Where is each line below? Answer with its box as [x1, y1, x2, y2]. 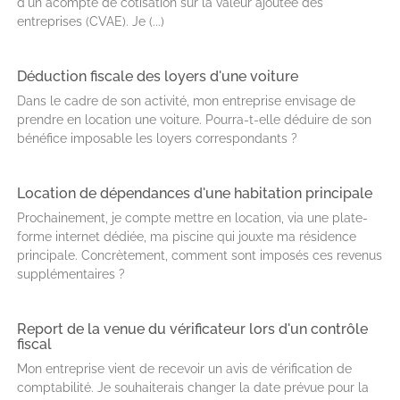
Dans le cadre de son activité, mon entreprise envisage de [17, 94, 355, 108]
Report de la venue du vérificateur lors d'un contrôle [17, 321, 368, 337]
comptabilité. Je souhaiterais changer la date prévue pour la [17, 380, 369, 395]
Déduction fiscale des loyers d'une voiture [17, 68, 298, 85]
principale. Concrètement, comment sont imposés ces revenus [17, 248, 382, 262]
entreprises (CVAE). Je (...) [17, 14, 164, 29]
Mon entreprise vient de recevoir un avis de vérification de [17, 362, 352, 376]
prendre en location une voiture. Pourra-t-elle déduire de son [17, 112, 371, 127]
